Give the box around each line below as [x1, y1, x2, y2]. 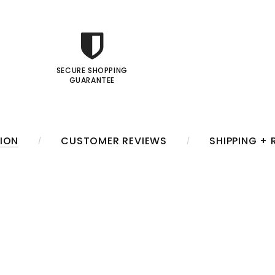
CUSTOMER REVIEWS [61, 134, 168, 148]
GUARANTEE [69, 75, 115, 85]
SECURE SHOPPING [56, 65, 128, 76]
